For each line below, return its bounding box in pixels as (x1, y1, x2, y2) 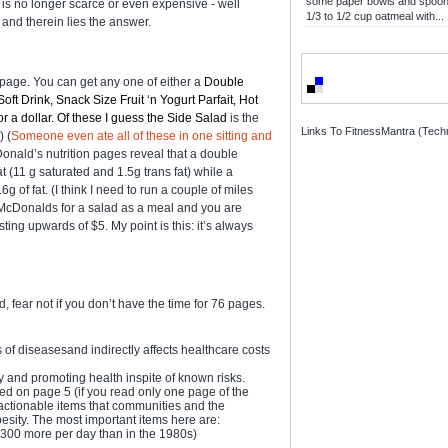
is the (227, 110, 259, 125)
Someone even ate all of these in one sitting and (11, 128, 272, 143)
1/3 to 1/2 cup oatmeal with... (305, 9, 444, 22)
